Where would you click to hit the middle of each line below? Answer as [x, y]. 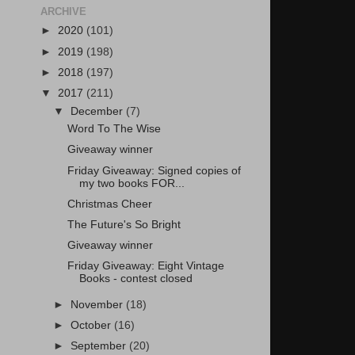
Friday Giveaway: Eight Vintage [145, 266]
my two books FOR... [132, 183]
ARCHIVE [63, 11]
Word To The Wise [114, 129]
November [99, 304]
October [93, 325]
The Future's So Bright [124, 224]
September [100, 346]
